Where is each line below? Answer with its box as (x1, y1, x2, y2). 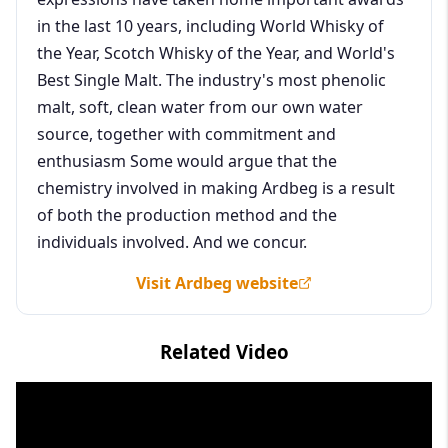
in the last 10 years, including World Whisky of (37, 14, 384, 37)
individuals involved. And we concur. (37, 230, 307, 253)
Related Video (159, 338, 289, 364)
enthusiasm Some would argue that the (37, 149, 337, 172)
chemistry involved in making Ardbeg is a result (37, 176, 395, 199)
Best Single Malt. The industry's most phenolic (37, 68, 386, 91)
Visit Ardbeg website (136, 271, 298, 294)
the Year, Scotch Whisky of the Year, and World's (37, 41, 395, 64)
